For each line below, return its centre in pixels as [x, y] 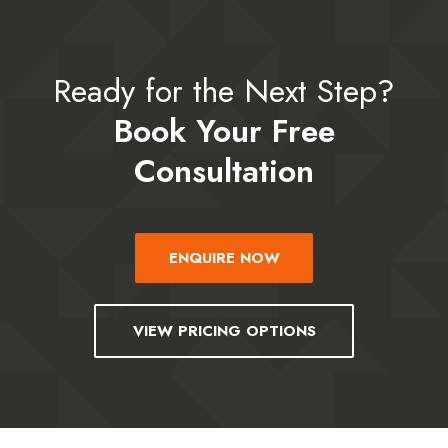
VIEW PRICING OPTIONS [224, 331]
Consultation [224, 170]
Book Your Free [224, 130]
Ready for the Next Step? [224, 90]
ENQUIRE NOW [224, 257]
